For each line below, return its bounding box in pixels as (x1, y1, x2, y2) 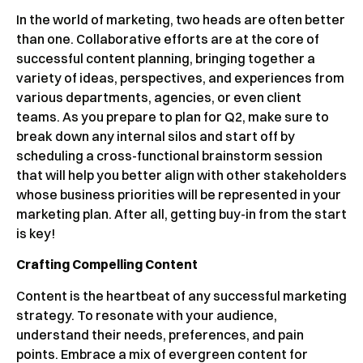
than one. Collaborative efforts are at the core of (16, 30, 319, 47)
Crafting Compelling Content (16, 256, 198, 273)
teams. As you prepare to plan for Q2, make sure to (16, 108, 329, 125)
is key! (16, 224, 55, 241)
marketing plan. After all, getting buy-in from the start (16, 205, 347, 222)
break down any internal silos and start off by (16, 127, 295, 144)
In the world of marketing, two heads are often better (16, 11, 345, 28)
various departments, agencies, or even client (16, 88, 301, 105)
